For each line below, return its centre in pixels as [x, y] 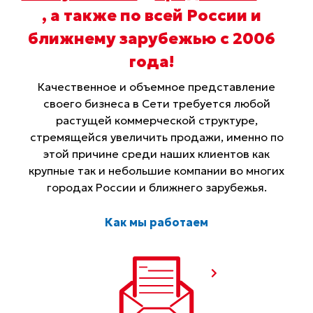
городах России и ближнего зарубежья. [156, 187]
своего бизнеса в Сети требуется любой [156, 103]
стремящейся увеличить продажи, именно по [156, 137]
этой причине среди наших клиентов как [156, 153]
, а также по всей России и [151, 15]
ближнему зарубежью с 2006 [151, 38]
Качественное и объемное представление [156, 86]
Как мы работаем [156, 223]
